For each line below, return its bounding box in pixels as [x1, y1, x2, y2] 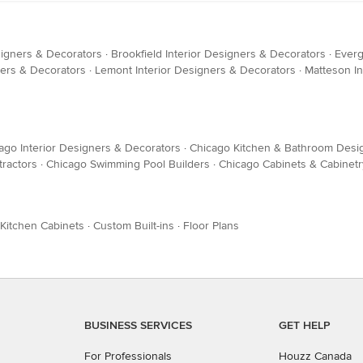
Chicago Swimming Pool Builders [46, 157, 210, 171]
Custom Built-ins [93, 219, 174, 233]
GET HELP [279, 318, 331, 332]
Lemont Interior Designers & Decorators [95, 63, 296, 77]
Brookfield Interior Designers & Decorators [111, 47, 326, 61]
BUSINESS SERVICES [84, 318, 192, 332]
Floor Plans [183, 219, 239, 233]
